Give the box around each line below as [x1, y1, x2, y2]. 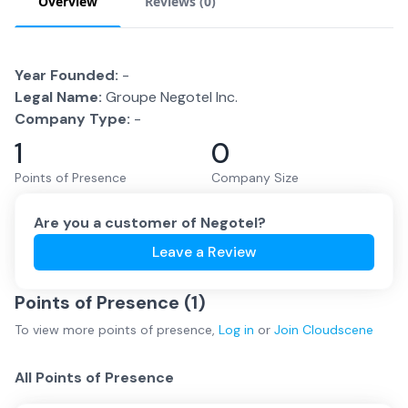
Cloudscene [302, 321, 373, 338]
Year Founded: [15, 66, 118, 85]
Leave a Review [151, 242, 257, 261]
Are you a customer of [34, 213, 200, 232]
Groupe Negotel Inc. [106, 87, 238, 107]
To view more [15, 321, 98, 338]
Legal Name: [15, 87, 102, 107]
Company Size [211, 169, 299, 186]
